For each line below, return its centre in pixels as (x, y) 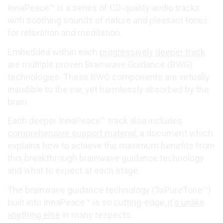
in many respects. (97, 215)
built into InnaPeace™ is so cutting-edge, (87, 202)
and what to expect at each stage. (74, 171)
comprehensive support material (72, 133)
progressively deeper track (152, 52)
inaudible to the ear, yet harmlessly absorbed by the (108, 89)
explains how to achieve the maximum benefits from (111, 146)
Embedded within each (54, 52)
